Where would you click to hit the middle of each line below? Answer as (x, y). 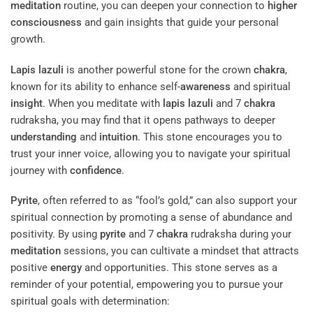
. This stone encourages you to (210, 137)
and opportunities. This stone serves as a (180, 268)
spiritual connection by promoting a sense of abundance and (151, 218)
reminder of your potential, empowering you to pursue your (147, 285)
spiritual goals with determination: (90, 301)
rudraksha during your (240, 234)
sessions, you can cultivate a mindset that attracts (180, 251)
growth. (28, 39)
